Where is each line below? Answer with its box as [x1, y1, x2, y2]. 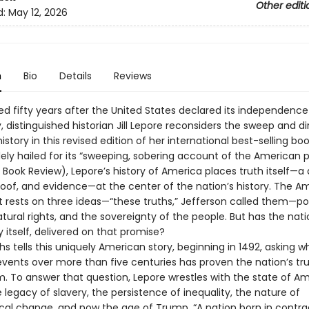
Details [59, 69, 92, 83]
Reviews [113, 69, 152, 83]
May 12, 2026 [8, 6, 68, 20]
